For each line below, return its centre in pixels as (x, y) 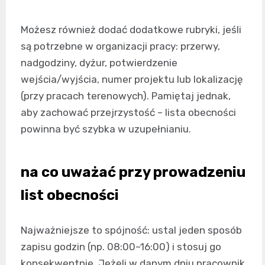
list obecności (70, 195)
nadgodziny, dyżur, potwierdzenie (99, 63)
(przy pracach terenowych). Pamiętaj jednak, (126, 96)
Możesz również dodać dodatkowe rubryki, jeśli (131, 30)
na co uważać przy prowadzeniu (133, 172)
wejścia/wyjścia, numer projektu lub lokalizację (132, 80)
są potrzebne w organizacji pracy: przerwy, (120, 46)
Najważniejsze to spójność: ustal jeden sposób (131, 230)
